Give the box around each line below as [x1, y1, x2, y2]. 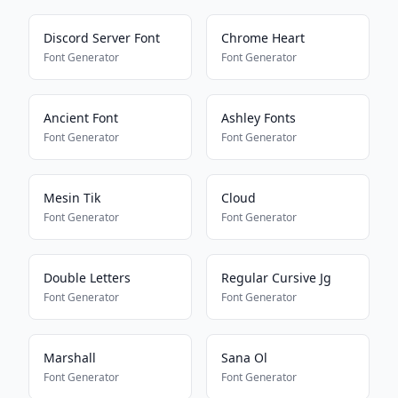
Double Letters [44, 269, 131, 286]
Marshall [44, 349, 96, 366]
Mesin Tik [44, 189, 100, 206]
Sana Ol [221, 349, 267, 366]
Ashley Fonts [221, 109, 296, 126]
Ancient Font [44, 109, 118, 126]
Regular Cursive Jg [221, 269, 331, 286]
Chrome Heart [221, 29, 305, 46]
